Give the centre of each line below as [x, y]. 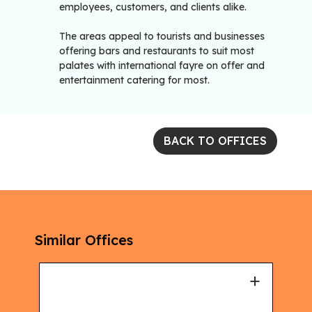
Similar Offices [84, 240]
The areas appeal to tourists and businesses [162, 37]
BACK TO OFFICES [215, 141]
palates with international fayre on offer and [162, 66]
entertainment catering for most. [134, 80]
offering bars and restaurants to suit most [157, 51]
